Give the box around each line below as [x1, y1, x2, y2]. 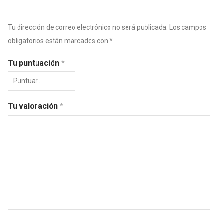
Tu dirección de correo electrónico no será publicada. [8, 23, 168, 31]
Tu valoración [8, 101, 60, 110]
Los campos [169, 23, 206, 31]
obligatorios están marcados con [8, 37, 109, 45]
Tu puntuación [8, 58, 61, 68]
